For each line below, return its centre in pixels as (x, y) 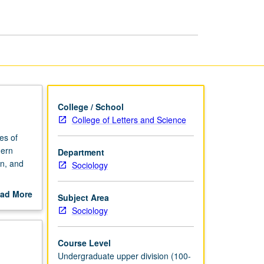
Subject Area (83, 197)
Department (81, 152)
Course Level (84, 242)
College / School (90, 106)
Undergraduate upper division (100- (124, 255)
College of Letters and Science (129, 119)
